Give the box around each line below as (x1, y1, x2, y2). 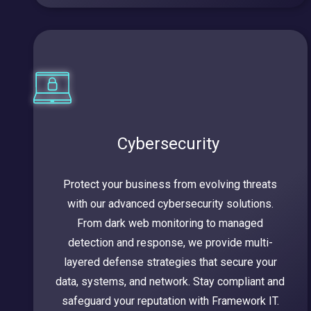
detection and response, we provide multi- (67, 236, 273, 250)
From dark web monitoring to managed (77, 217, 264, 230)
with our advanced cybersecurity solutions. (67, 197, 274, 211)
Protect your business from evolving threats (63, 178, 278, 192)
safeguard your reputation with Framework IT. (61, 294, 279, 308)
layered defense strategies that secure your (63, 255, 277, 269)
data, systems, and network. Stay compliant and (56, 275, 285, 289)
